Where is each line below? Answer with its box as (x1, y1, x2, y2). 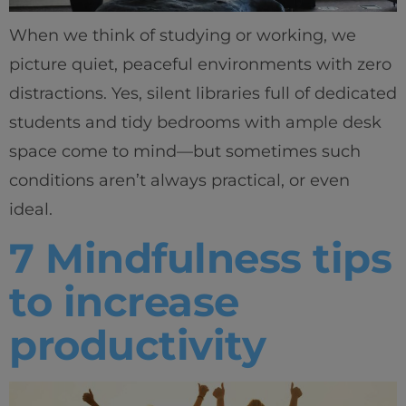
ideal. (9, 198, 53, 219)
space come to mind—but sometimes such (9, 140, 361, 161)
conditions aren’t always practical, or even (9, 169, 350, 190)
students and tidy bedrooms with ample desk (9, 111, 382, 132)
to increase (9, 276, 239, 327)
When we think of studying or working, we (9, 24, 356, 45)
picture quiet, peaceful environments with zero (9, 53, 391, 74)
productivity (9, 320, 266, 371)
